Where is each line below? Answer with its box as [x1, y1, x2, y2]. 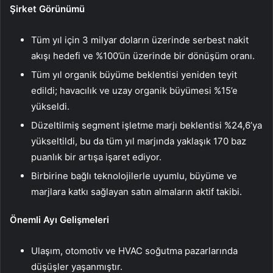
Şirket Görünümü [10, 3, 85, 15]
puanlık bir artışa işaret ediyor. [31, 151, 161, 163]
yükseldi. [31, 101, 69, 113]
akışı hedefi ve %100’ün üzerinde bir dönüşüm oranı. [31, 50, 255, 62]
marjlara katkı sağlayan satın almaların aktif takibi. [31, 186, 242, 198]
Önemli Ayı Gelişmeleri [10, 214, 109, 226]
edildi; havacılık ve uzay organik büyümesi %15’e [31, 85, 238, 97]
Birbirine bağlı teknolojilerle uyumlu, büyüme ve [31, 170, 237, 182]
